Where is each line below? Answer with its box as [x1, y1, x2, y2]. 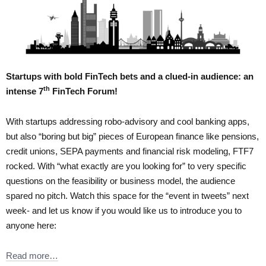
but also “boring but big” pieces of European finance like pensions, [6, 131, 259, 141]
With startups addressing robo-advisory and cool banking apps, [6, 116, 249, 126]
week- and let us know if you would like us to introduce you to [6, 205, 242, 216]
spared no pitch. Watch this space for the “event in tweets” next [6, 190, 249, 201]
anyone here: [6, 220, 56, 230]
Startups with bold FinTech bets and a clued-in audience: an [6, 71, 254, 81]
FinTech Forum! [50, 85, 118, 96]
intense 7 [6, 85, 43, 96]
